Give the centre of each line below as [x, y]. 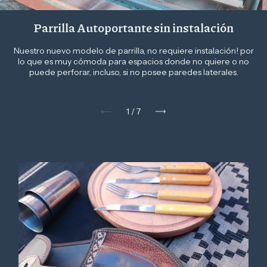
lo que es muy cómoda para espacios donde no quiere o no [133, 61]
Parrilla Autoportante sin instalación [133, 27]
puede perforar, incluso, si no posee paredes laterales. [133, 72]
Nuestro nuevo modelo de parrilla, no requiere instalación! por [133, 51]
